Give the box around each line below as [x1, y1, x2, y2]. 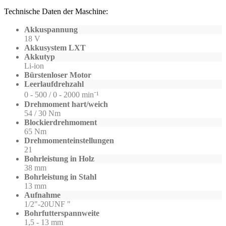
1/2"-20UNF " [24, 200, 71, 209]
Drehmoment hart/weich [24, 100, 108, 109]
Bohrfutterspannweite [24, 209, 99, 218]
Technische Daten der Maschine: [4, 7, 108, 16]
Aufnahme [24, 191, 61, 200]
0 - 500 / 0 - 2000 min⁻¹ [24, 90, 99, 99]
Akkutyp [24, 52, 55, 62]
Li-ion [24, 62, 44, 71]
